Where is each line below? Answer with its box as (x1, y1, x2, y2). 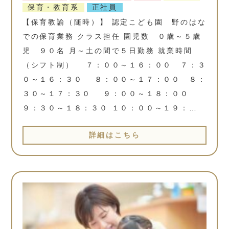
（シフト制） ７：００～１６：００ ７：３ (22, 61, 207, 70)
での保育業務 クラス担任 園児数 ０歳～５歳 (22, 32, 201, 41)
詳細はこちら (88, 131, 141, 140)
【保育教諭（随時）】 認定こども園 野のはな (22, 18, 207, 27)
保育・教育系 (27, 3, 79, 12)
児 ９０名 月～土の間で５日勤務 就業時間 (22, 47, 193, 55)
